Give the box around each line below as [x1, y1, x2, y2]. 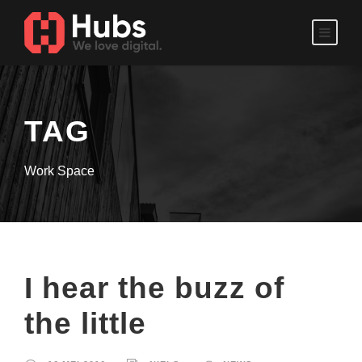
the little [24, 307, 146, 341]
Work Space [24, 164, 95, 179]
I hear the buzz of [24, 271, 284, 305]
